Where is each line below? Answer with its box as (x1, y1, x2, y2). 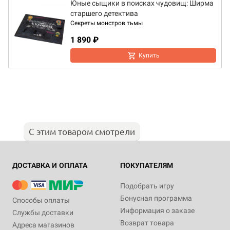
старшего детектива (70, 9, 138, 18)
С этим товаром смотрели (29, 126, 135, 137)
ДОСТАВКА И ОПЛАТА (12, 161, 87, 170)
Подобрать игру (120, 182, 174, 190)
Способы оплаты (12, 196, 70, 205)
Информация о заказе (120, 206, 195, 215)
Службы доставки (12, 208, 73, 217)
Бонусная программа (120, 194, 192, 203)
